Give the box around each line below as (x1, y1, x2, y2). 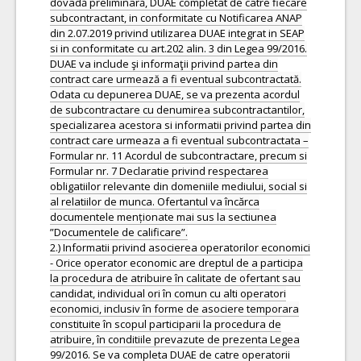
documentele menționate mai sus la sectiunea (50, 210, 276, 224)
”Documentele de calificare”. (50, 225, 188, 239)
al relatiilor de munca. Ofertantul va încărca (50, 194, 259, 209)
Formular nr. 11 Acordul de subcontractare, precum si (50, 148, 307, 163)
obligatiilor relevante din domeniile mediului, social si (50, 179, 307, 193)
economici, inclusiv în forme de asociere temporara (50, 301, 299, 316)
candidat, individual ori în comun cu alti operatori (50, 286, 286, 301)
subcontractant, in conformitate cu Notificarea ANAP (50, 10, 302, 25)
